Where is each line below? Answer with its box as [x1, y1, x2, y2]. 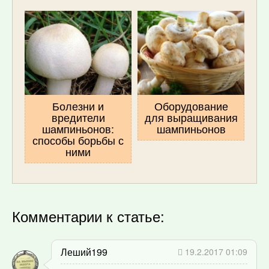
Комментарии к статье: [12, 205, 165, 226]
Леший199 [61, 244, 107, 259]
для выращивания [144, 109, 238, 125]
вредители [51, 109, 105, 125]
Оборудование [154, 97, 228, 113]
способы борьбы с [32, 131, 124, 148]
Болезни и [52, 97, 104, 113]
